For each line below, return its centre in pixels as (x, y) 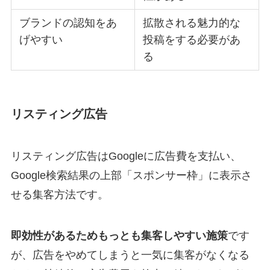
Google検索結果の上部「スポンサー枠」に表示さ (131, 175)
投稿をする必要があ (192, 40)
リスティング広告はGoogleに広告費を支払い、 (126, 156)
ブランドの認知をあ (68, 23)
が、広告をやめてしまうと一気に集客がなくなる (130, 255)
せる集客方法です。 (59, 194)
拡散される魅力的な (192, 23)
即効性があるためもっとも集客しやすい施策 (119, 235)
